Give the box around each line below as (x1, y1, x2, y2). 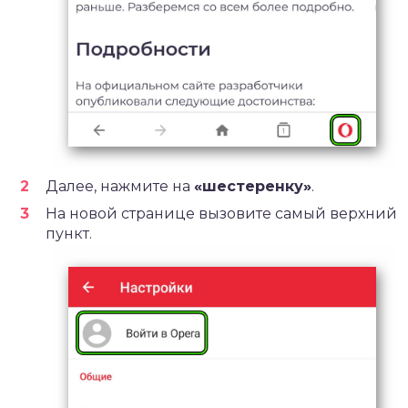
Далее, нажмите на (46, 178, 194, 196)
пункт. (46, 225, 92, 243)
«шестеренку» (194, 178, 311, 196)
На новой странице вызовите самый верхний (46, 205, 397, 223)
